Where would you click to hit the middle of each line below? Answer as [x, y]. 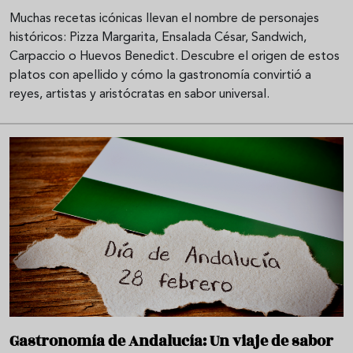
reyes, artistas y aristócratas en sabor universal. [139, 95]
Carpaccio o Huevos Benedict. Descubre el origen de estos [175, 57]
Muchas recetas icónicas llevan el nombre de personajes [164, 19]
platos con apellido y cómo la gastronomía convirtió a [160, 76]
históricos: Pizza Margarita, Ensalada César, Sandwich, [158, 38]
